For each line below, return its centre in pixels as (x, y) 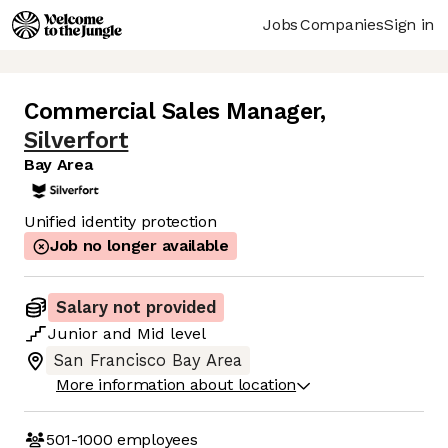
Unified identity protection (120, 222)
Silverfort (76, 141)
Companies (342, 24)
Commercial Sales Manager (172, 112)
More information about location (176, 385)
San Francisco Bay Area (148, 361)
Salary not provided (136, 308)
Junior (73, 334)
